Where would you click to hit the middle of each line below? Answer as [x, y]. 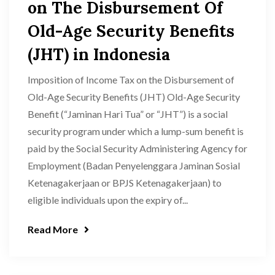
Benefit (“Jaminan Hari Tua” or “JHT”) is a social [128, 114]
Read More [53, 229]
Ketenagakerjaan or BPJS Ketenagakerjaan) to [125, 183]
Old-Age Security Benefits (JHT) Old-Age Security [134, 97]
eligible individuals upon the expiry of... [108, 200]
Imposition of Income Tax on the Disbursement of [131, 79]
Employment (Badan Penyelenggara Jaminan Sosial [134, 165]
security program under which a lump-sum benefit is [136, 131]
